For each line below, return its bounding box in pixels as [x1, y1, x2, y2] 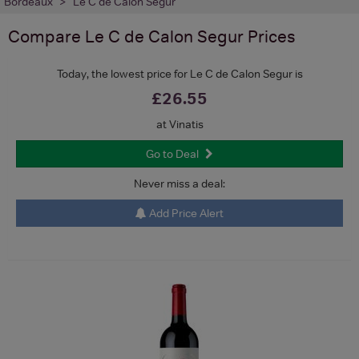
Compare [8, 26, 85, 46]
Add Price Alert [147, 205, 224, 220]
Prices [244, 26, 296, 46]
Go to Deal [146, 146, 199, 161]
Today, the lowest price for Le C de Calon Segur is [56, 66, 303, 81]
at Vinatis [155, 116, 204, 131]
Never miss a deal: [134, 175, 225, 191]
